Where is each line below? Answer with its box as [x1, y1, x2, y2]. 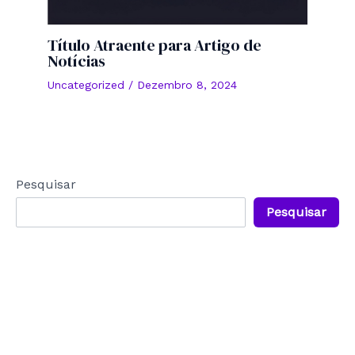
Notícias [48, 50, 105, 73]
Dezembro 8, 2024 [137, 78, 237, 92]
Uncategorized [48, 78, 124, 92]
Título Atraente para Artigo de [48, 34, 261, 57]
